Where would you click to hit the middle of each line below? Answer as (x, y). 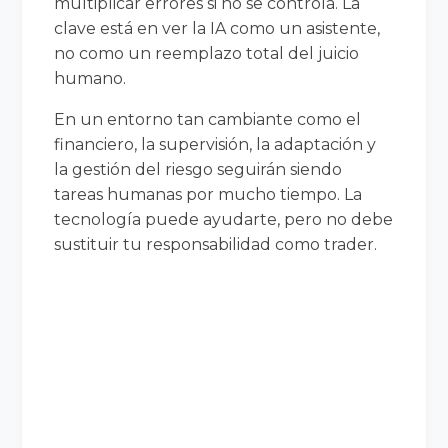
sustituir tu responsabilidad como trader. (216, 244)
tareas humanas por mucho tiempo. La (208, 194)
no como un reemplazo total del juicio (207, 53)
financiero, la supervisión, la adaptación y (215, 144)
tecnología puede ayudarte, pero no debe (224, 219)
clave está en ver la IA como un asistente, (217, 28)
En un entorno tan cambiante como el (208, 119)
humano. (90, 78)
